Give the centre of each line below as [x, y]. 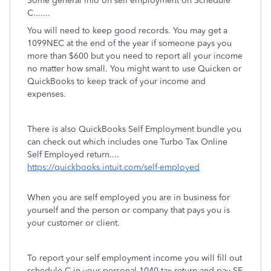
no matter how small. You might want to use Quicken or [134, 69]
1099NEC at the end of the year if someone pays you [129, 43]
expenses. [47, 94]
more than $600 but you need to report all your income [135, 56]
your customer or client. [73, 223]
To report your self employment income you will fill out [135, 258]
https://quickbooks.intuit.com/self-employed [113, 167]
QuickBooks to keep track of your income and [116, 81]
